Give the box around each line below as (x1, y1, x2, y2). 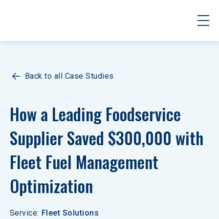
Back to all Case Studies (25, 71, 114, 81)
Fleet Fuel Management (10, 149, 162, 174)
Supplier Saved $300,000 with (10, 125, 207, 150)
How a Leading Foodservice (10, 101, 185, 126)
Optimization (10, 173, 93, 198)
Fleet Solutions (41, 208, 99, 218)
